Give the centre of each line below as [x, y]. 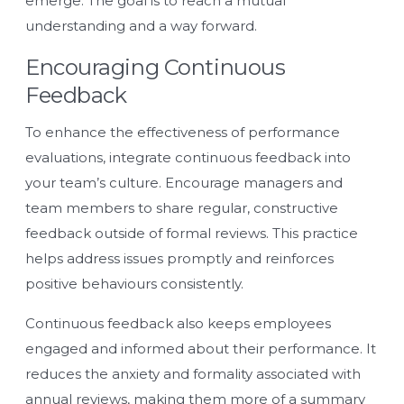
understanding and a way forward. [141, 25]
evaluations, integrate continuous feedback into [188, 157]
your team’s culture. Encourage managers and [184, 182]
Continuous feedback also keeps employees [178, 323]
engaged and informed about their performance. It [201, 348]
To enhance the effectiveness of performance [183, 132]
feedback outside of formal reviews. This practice [192, 233]
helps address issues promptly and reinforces [179, 258]
